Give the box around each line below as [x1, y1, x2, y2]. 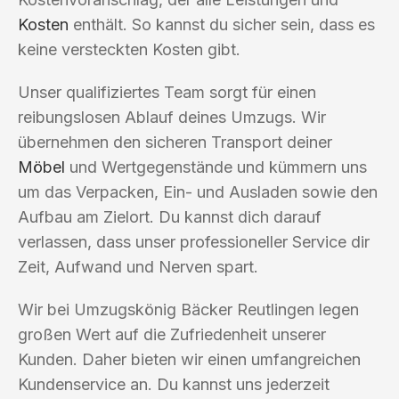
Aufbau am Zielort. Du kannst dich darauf [18, 207, 322, 226]
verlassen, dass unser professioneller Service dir [18, 232, 370, 251]
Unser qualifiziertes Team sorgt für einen [18, 82, 316, 102]
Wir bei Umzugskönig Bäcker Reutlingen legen [18, 299, 359, 319]
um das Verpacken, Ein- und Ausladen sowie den [18, 182, 378, 201]
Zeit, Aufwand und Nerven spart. [18, 256, 258, 276]
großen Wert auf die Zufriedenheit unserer [18, 324, 326, 344]
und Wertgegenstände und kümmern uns [65, 157, 367, 176]
